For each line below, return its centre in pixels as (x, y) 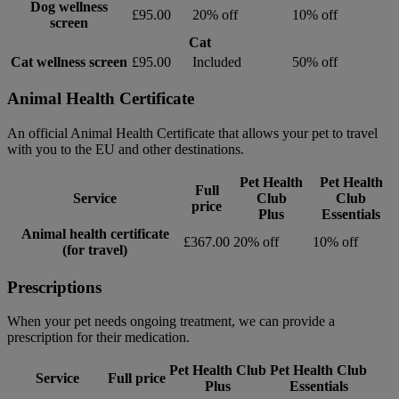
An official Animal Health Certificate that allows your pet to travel (192, 133)
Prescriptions (54, 287)
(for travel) (95, 249)
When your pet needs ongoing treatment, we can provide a (171, 322)
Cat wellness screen (69, 61)
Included (217, 61)
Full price (137, 379)
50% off (315, 61)
